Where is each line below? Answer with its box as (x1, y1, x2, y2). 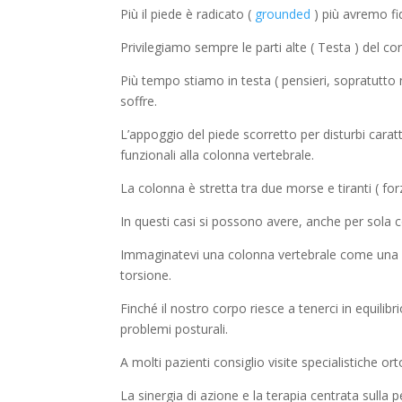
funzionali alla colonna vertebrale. (120, 146, 315, 164)
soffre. (120, 92, 158, 110)
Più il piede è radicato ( (120, 5, 256, 23)
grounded (255, 5, 311, 23)
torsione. (120, 267, 172, 284)
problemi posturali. (120, 320, 229, 338)
